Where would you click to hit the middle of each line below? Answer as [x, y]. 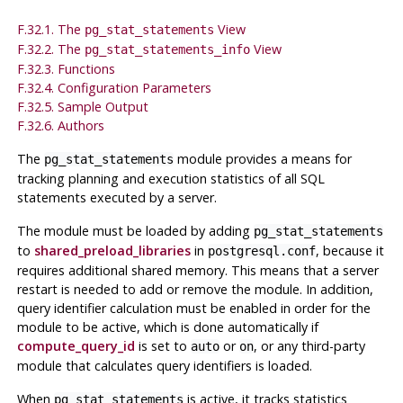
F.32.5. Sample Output [82, 106]
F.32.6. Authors [60, 125]
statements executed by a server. [116, 197]
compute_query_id [76, 345]
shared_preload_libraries [112, 250]
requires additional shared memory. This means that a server [197, 270]
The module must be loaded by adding [135, 230]
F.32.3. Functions [66, 68]
